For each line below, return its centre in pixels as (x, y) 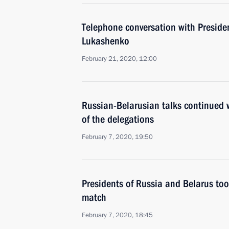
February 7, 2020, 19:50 (117, 137)
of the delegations (118, 119)
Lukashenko (106, 41)
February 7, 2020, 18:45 (117, 215)
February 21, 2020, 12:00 (119, 59)
